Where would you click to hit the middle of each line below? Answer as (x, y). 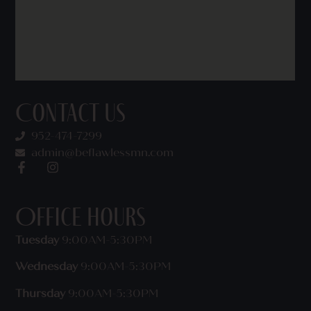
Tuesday (37, 240)
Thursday (41, 293)
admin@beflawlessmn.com (102, 152)
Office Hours (81, 219)
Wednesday (47, 267)
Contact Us (71, 114)
